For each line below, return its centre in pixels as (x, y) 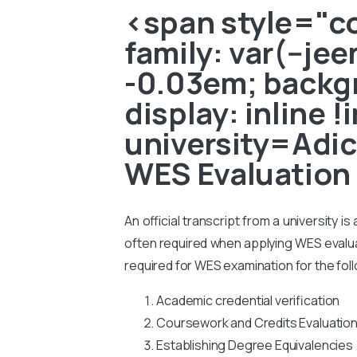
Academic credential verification (248, 300)
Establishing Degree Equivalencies (255, 345)
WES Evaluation (237, 173)
